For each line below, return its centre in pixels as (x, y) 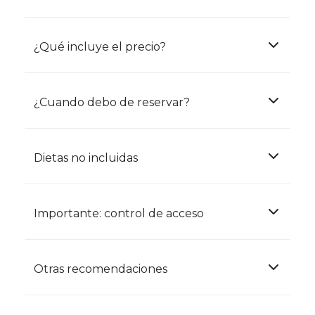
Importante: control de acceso (119, 213)
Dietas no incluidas (86, 158)
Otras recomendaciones (101, 269)
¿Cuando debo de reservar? (112, 102)
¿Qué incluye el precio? (100, 47)
